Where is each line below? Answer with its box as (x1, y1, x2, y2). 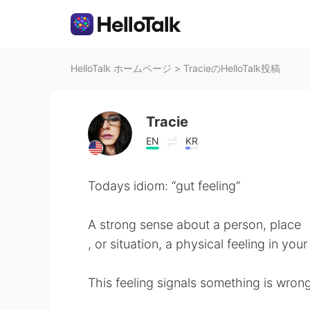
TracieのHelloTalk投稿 (183, 62, 280, 74)
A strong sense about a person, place (88, 217, 301, 232)
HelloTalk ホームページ (71, 62, 172, 74)
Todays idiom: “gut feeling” (88, 179, 240, 193)
